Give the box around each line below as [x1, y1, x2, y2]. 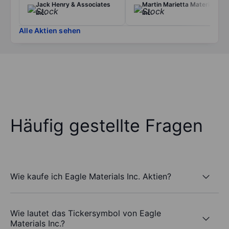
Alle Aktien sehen [19, 26, 81, 35]
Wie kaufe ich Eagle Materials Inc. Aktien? [10, 171, 171, 181]
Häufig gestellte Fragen [10, 115, 203, 136]
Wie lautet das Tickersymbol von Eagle [10, 208, 161, 219]
